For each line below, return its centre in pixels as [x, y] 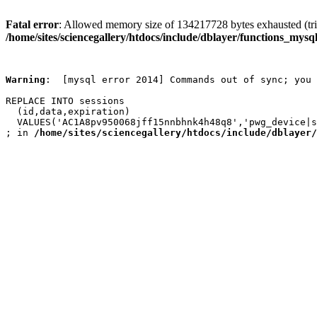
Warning [25, 80]
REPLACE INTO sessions [65, 101]
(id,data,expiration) [68, 111]
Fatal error [32, 24]
